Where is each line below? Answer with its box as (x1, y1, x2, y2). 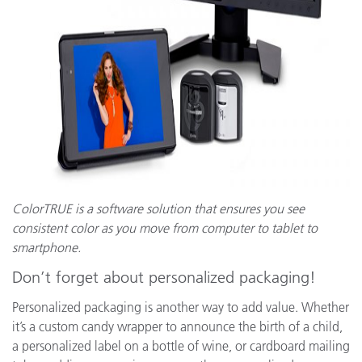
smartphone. (12, 239, 81, 255)
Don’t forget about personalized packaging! (12, 267, 316, 287)
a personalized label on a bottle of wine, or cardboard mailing (12, 338, 350, 354)
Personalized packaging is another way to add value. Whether (12, 299, 349, 315)
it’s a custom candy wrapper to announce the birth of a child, (12, 318, 343, 335)
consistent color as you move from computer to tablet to (12, 220, 318, 236)
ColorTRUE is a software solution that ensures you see (12, 200, 305, 217)
